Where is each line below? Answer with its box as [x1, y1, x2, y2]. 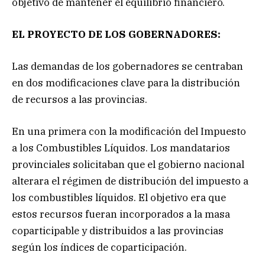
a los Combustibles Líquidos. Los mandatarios [12, 141, 230, 155]
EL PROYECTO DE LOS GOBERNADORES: [12, 28, 221, 41]
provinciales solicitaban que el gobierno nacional [12, 158, 244, 172]
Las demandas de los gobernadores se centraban [12, 60, 243, 73]
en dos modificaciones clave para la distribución [12, 76, 240, 90]
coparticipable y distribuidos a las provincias [12, 224, 224, 238]
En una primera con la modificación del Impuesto [12, 125, 246, 138]
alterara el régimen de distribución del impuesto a [12, 174, 248, 188]
